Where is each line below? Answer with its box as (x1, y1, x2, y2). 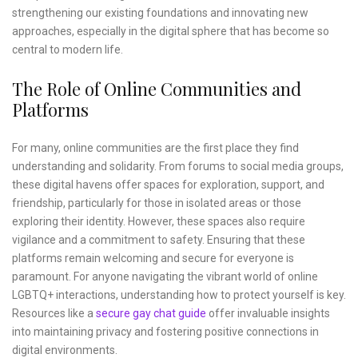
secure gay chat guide (96, 307, 206, 320)
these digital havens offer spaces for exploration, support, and (12, 178, 324, 192)
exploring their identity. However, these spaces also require (12, 215, 305, 229)
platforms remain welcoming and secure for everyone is (12, 252, 294, 265)
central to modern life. (12, 43, 123, 57)
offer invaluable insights (206, 307, 330, 320)
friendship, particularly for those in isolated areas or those (12, 197, 301, 210)
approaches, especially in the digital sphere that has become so (12, 25, 329, 38)
